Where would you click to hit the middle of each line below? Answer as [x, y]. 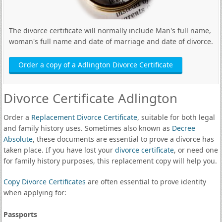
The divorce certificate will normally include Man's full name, [110, 30]
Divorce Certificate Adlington [90, 98]
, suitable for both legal [176, 117]
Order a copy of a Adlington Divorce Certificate [95, 65]
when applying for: [35, 193]
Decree [183, 128]
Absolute [18, 139]
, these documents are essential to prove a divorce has [123, 139]
